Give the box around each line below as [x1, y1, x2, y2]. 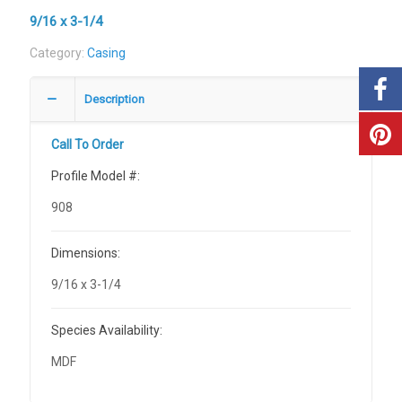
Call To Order [51, 136, 125, 152]
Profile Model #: [51, 168, 141, 183]
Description [84, 92, 144, 106]
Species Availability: [51, 322, 163, 337]
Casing [87, 45, 126, 60]
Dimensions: [51, 245, 121, 260]
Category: [30, 45, 87, 60]
